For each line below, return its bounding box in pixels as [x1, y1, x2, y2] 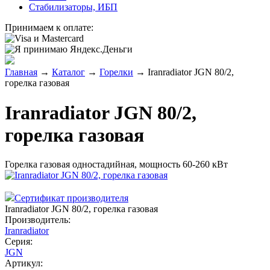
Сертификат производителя [14, 193, 128, 204]
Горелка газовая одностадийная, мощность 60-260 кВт [5, 159, 228, 170]
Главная [5, 67, 37, 78]
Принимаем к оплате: [5, 22, 93, 33]
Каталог [52, 67, 85, 78]
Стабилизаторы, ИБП [29, 2, 118, 13]
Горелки [99, 67, 133, 78]
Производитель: [5, 215, 71, 225]
